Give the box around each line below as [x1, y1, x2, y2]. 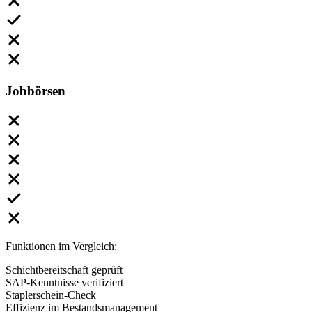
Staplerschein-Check [6, 288, 96, 301]
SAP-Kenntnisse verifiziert [6, 276, 123, 288]
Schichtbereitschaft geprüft [6, 263, 123, 276]
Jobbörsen [6, 83, 65, 98]
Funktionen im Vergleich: [6, 240, 117, 252]
